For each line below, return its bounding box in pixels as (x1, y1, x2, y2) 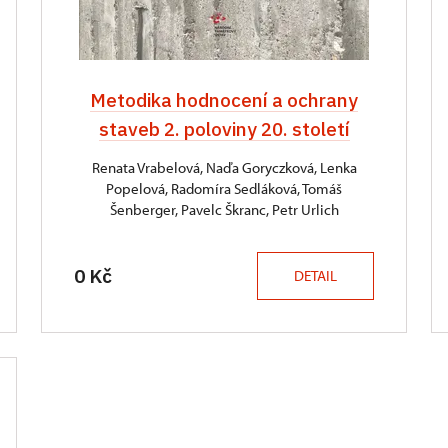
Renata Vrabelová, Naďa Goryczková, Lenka (91, 158, 357, 177)
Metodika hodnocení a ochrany (90, 88, 358, 112)
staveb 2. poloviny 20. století (98, 117, 350, 141)
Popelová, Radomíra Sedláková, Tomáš (106, 179, 342, 198)
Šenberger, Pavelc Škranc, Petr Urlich (109, 200, 339, 219)
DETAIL (294, 266, 337, 285)
